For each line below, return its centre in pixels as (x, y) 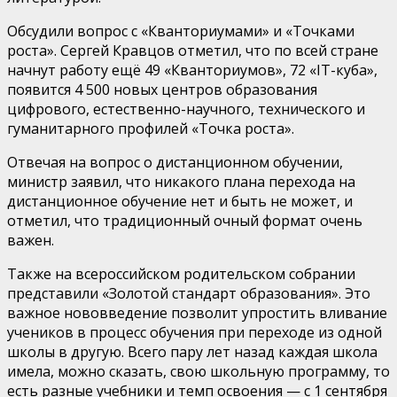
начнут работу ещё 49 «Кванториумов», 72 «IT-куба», (192, 70)
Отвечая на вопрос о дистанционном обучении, (175, 162)
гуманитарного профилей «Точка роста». (151, 128)
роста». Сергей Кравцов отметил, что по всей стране (193, 50)
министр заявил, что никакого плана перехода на (181, 181)
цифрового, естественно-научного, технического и (186, 109)
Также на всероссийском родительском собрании (181, 273)
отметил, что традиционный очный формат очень (185, 220)
